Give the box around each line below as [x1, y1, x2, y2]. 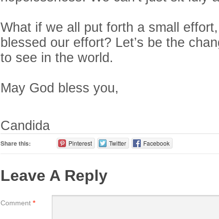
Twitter [109, 139, 126, 147]
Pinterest [68, 139, 92, 147]
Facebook [143, 139, 170, 147]
